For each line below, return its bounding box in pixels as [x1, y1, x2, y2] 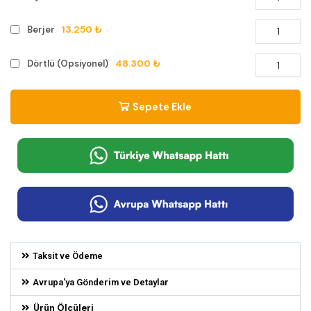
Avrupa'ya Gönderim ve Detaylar [32, 276, 169, 287]
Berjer [26, 23, 55, 35]
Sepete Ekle [133, 101, 192, 114]
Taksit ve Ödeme [32, 250, 103, 261]
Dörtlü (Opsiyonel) [26, 57, 108, 69]
